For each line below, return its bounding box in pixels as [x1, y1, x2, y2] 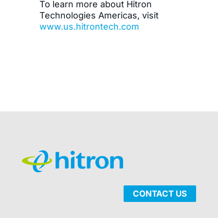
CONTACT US [133, 189, 187, 199]
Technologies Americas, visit [39, 10, 159, 21]
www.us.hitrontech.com [39, 21, 139, 32]
